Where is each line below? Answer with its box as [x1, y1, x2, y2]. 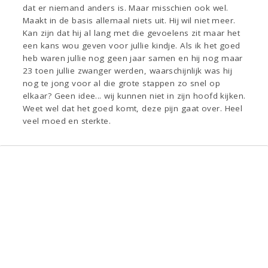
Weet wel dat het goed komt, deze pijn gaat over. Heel [23, 103, 243, 114]
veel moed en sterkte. [23, 115, 111, 127]
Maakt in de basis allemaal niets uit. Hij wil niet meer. [23, 15, 236, 26]
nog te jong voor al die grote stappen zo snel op [23, 78, 221, 89]
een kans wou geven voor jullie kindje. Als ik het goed [23, 40, 240, 51]
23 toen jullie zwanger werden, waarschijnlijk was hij [23, 65, 233, 77]
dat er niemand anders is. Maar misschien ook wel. [23, 2, 229, 14]
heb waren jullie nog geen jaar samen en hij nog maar [23, 53, 243, 64]
